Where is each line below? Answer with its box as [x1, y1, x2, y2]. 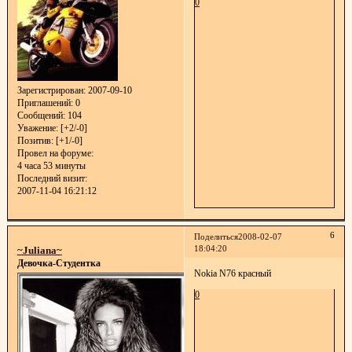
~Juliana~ [16, 244, 62, 256]
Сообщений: [16, 110, 65, 122]
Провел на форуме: [16, 148, 93, 159]
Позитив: [16, 135, 53, 147]
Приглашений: [16, 97, 73, 109]
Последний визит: [16, 173, 87, 185]
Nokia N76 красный [193, 268, 271, 280]
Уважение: [16, 123, 58, 134]
